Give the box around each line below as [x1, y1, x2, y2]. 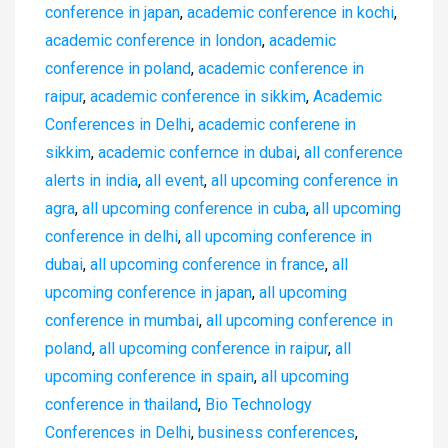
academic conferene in [198, 114, 356, 134]
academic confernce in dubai [98, 142, 297, 162]
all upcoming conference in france [90, 254, 325, 274]
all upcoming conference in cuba [82, 198, 306, 218]
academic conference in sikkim [90, 86, 306, 106]
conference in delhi [45, 226, 178, 246]
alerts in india [45, 170, 138, 190]
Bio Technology [205, 394, 312, 414]
